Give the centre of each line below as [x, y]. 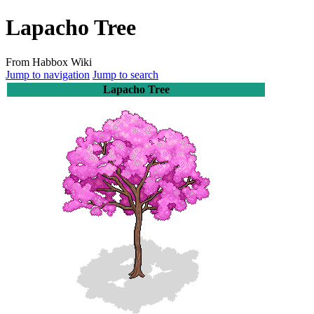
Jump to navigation [48, 74]
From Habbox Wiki [49, 62]
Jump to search [125, 74]
